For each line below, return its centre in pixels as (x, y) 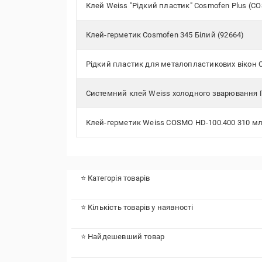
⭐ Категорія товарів (115, 178)
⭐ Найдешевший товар (123, 237)
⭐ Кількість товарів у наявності (137, 207)
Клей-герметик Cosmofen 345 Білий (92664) (165, 35)
